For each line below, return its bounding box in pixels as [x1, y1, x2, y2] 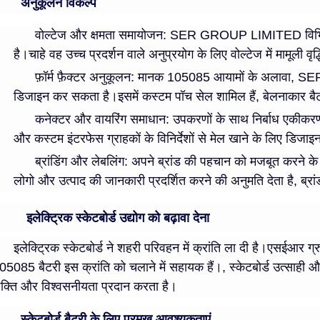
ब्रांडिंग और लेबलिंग [35, 154, 124, 169]
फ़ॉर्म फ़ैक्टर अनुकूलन [35, 70, 131, 85]
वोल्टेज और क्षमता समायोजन [35, 28, 163, 43]
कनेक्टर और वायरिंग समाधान [35, 112, 166, 127]
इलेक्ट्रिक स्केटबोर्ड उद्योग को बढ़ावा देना [26, 211, 209, 226]
